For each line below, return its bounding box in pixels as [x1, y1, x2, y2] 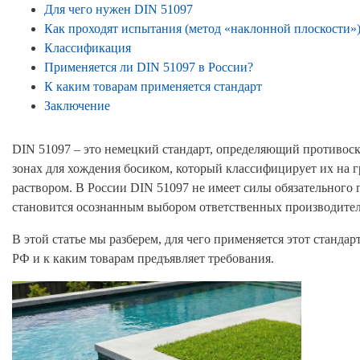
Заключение [44, 99, 110, 112]
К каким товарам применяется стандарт [44, 80, 262, 93]
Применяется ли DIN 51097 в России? [44, 60, 253, 74]
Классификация [44, 41, 131, 55]
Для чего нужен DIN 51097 [44, 2, 193, 16]
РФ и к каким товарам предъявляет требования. [12, 252, 274, 265]
